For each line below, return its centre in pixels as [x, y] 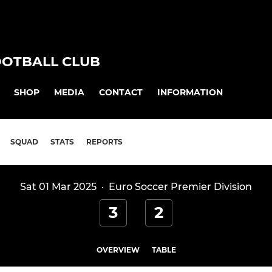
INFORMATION [190, 92]
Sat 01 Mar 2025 [58, 187]
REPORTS [104, 142]
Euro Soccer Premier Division [180, 187]
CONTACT [121, 92]
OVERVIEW [118, 250]
